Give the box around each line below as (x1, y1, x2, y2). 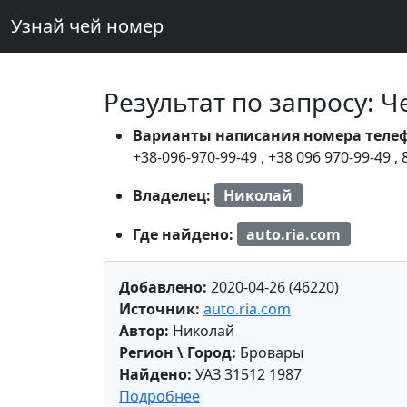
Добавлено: (119, 277, 207, 298)
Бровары (236, 342, 303, 363)
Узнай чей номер (11, 14, 164, 38)
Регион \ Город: (119, 342, 236, 363)
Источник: (119, 299, 200, 320)
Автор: (119, 321, 169, 342)
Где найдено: (133, 223, 237, 244)
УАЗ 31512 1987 (192, 364, 302, 385)
